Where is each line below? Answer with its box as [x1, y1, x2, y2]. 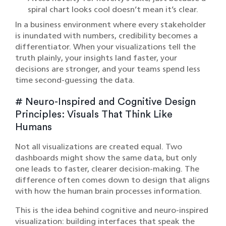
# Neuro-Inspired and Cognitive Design [15, 97, 196, 107]
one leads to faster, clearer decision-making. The [15, 164, 199, 174]
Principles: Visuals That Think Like [15, 109, 173, 120]
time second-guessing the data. [15, 75, 135, 85]
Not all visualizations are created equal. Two [15, 142, 182, 152]
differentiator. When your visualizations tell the [15, 42, 196, 52]
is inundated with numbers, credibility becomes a [15, 31, 198, 41]
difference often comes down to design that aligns [15, 175, 210, 185]
